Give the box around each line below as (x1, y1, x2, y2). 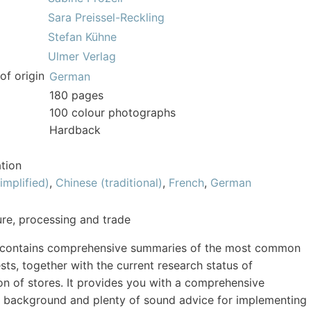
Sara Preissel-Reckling (48, 10, 165, 24)
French (169, 176, 204, 190)
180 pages (49, 88, 103, 102)
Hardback (49, 123, 101, 137)
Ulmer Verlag (48, 49, 116, 63)
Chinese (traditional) (56, 176, 162, 190)
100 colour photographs (49, 106, 176, 119)
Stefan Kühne (48, 30, 117, 44)
